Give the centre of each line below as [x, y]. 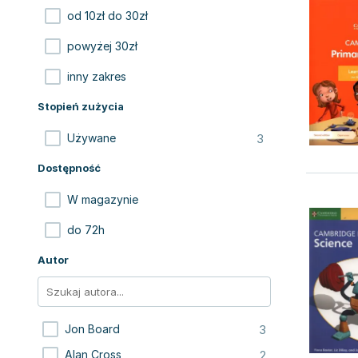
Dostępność [69, 168]
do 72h [86, 230]
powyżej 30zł [102, 46]
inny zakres [97, 76]
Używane [91, 138]
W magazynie [103, 199]
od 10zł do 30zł [107, 16]
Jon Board [92, 329]
